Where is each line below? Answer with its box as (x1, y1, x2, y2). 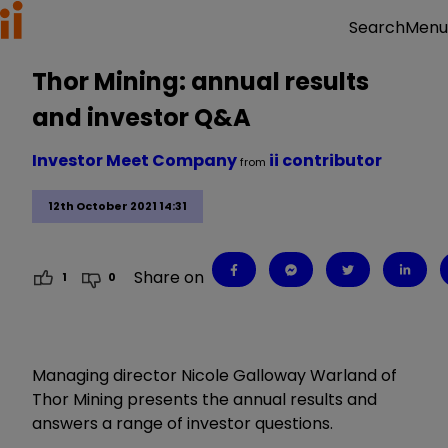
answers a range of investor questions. (32, 411, 333, 435)
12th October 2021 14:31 (48, 198, 187, 215)
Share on (134, 265, 205, 289)
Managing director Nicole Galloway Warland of (32, 363, 397, 387)
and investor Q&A (32, 101, 251, 134)
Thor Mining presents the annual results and (32, 387, 377, 411)
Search (349, 16, 405, 39)
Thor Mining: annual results (32, 65, 369, 98)
